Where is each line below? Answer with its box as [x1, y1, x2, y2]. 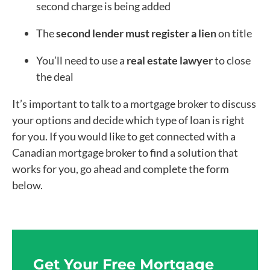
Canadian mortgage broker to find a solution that [12, 145, 238, 159]
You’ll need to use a [36, 53, 127, 67]
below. [12, 178, 43, 192]
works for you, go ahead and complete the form [12, 162, 229, 175]
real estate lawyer [127, 53, 213, 67]
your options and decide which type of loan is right [12, 113, 245, 127]
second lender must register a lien [56, 26, 216, 40]
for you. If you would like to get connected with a [12, 129, 236, 143]
